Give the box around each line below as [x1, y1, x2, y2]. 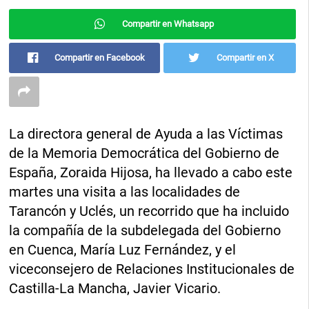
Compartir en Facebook [54, 52, 146, 63]
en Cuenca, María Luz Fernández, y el [9, 241, 237, 259]
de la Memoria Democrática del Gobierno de [9, 145, 280, 162]
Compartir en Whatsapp [121, 19, 214, 30]
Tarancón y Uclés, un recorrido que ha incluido [9, 203, 290, 220]
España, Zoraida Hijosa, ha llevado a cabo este [9, 164, 293, 181]
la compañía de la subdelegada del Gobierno [9, 222, 281, 239]
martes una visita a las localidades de [9, 183, 241, 201]
